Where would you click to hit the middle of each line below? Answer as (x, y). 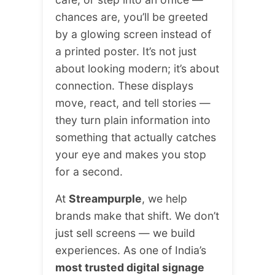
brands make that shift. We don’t (137, 216)
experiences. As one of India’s (131, 250)
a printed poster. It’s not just (126, 52)
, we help (165, 199)
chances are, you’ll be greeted (132, 17)
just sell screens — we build (125, 233)
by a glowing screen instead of (133, 34)
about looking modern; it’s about (137, 69)
